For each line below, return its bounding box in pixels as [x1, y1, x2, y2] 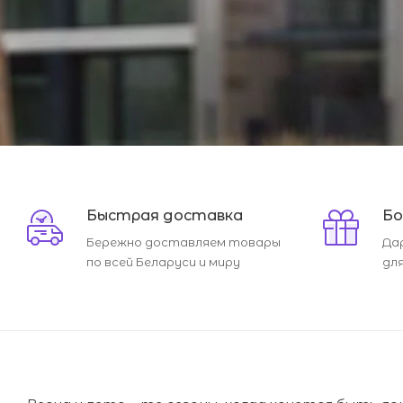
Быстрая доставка [86, 206, 243, 224]
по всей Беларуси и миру [86, 254, 240, 269]
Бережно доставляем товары [86, 234, 281, 249]
